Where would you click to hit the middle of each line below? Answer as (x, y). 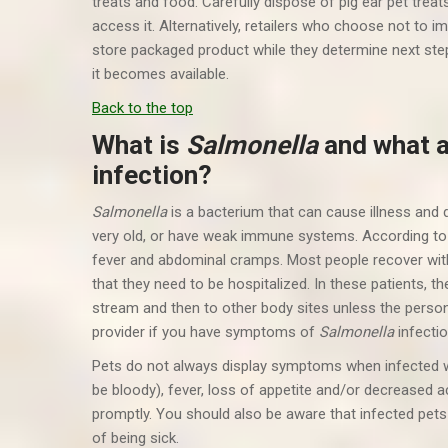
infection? (152, 175)
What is (139, 145)
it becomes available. (160, 74)
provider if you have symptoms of (205, 332)
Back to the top (142, 108)
